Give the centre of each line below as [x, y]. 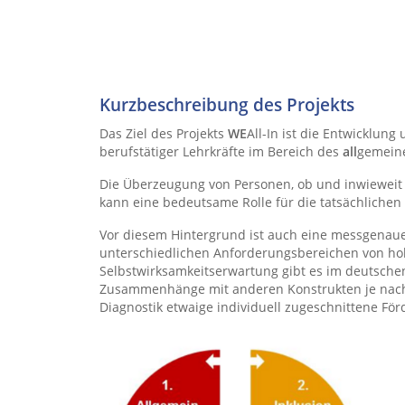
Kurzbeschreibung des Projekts [227, 104]
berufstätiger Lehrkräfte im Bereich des [221, 151]
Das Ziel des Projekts [164, 133]
